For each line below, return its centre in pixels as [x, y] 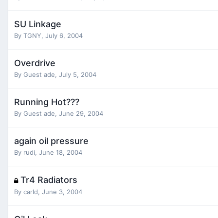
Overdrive [35, 63]
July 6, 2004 [64, 35]
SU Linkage [38, 24]
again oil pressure [51, 141]
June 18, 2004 [61, 152]
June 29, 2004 [81, 113]
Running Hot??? [47, 102]
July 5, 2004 [78, 74]
